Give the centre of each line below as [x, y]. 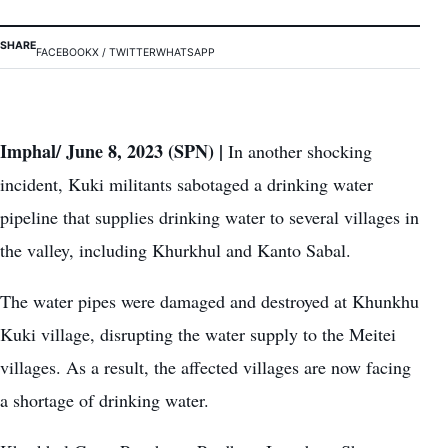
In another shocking [300, 151]
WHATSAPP [185, 53]
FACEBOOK [64, 53]
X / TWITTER [124, 53]
